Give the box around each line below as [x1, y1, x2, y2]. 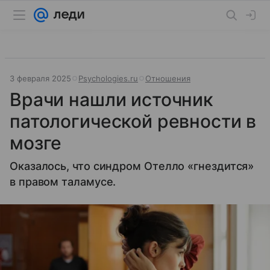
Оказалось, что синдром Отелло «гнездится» [10, 160, 254, 172]
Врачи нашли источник [10, 89, 214, 110]
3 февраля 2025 [10, 74, 71, 83]
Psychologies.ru [78, 74, 138, 83]
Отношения [145, 74, 190, 83]
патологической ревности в [10, 110, 257, 132]
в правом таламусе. [10, 175, 116, 188]
